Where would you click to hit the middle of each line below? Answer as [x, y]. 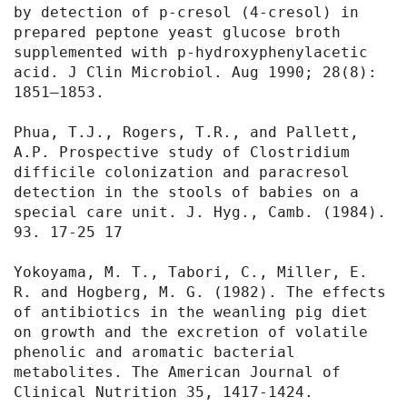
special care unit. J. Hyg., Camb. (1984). [200, 212]
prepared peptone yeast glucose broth [177, 32]
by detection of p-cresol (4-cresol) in [186, 12]
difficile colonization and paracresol [182, 172]
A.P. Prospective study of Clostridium [182, 152]
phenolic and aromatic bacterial [154, 352]
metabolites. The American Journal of [177, 372]
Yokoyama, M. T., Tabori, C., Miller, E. [191, 272]
